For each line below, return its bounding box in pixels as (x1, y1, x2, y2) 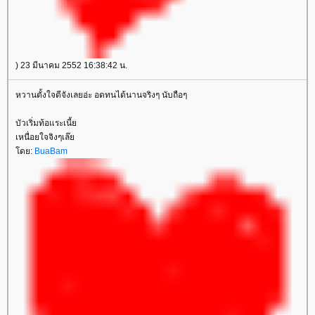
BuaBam (34, 146, 67, 156)
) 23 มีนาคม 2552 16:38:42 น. (15, 60, 127, 70)
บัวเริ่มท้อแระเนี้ (15, 118, 77, 128)
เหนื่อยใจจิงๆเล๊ (15, 132, 75, 142)
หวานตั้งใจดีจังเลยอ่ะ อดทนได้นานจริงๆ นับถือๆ (15, 90, 187, 100)
